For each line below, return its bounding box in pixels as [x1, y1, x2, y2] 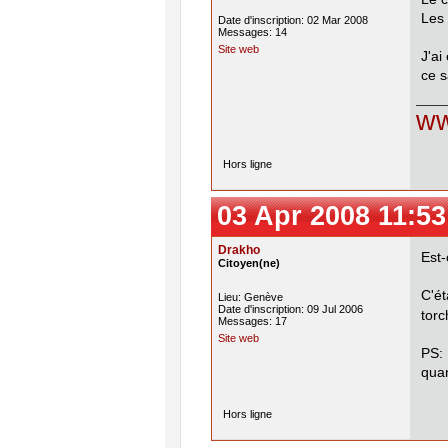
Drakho [218, 242, 260, 257]
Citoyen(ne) [218, 256, 280, 269]
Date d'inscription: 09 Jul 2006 [218, 302, 363, 315]
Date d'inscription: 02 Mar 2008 [218, 13, 368, 26]
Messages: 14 [218, 25, 287, 38]
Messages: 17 [218, 314, 287, 327]
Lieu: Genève [218, 290, 283, 303]
